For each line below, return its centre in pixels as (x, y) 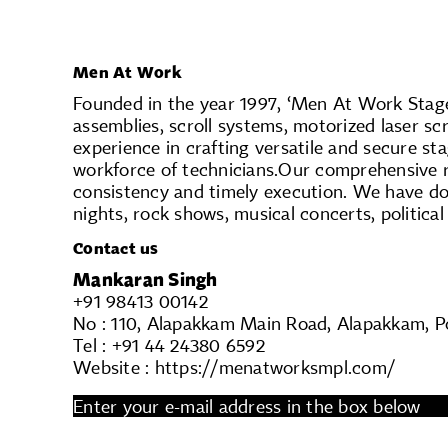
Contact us (116, 248)
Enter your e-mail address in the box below (247, 406)
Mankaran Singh (145, 279)
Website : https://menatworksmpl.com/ (234, 367)
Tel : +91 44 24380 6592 (169, 345)
